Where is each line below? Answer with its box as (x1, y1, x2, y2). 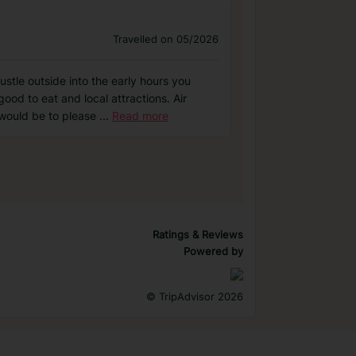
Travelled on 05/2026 (113, 33, 219, 45)
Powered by (184, 245, 243, 257)
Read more (112, 109, 168, 122)
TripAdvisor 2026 (156, 290, 243, 303)
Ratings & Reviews (153, 228, 243, 241)
